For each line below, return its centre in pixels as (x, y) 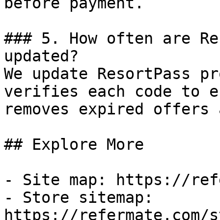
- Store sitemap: (79, 197)
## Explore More (74, 144)
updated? (41, 56)
